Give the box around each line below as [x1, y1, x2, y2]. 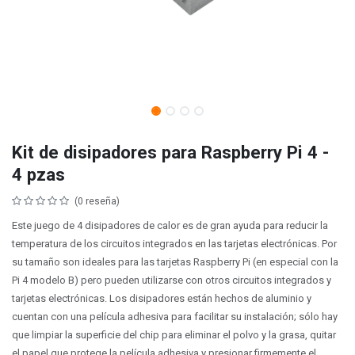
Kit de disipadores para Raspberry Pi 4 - [12, 142, 329, 162]
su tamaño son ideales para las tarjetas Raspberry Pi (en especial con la [12, 256, 338, 268]
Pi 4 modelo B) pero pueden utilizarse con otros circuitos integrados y [12, 274, 331, 286]
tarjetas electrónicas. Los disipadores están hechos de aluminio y [12, 292, 311, 304]
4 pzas [12, 164, 65, 185]
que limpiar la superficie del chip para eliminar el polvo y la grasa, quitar [12, 329, 336, 341]
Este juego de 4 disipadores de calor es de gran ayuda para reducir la [12, 219, 328, 231]
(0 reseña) [74, 196, 120, 207]
